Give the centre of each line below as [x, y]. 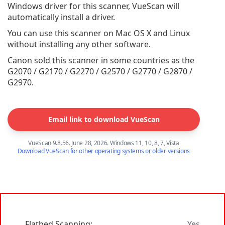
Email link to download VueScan [104, 119]
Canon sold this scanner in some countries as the [101, 60]
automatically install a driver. [61, 17]
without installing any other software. [79, 44]
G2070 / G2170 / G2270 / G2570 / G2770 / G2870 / [100, 71]
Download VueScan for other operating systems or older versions [104, 151]
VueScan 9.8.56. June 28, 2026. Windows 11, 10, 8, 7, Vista [104, 143]
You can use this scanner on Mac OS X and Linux [99, 33]
